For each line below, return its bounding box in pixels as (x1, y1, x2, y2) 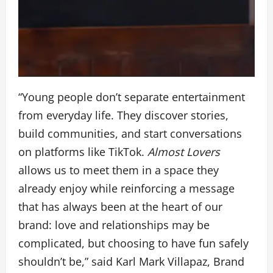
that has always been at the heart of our (18, 199, 222, 214)
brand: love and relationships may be (18, 218, 210, 232)
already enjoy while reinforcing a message (18, 181, 235, 196)
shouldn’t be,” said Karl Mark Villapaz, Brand (18, 254, 244, 269)
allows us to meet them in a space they (18, 163, 219, 177)
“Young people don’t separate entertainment (18, 90, 245, 104)
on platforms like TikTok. (18, 144, 147, 159)
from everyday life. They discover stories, (18, 108, 229, 122)
